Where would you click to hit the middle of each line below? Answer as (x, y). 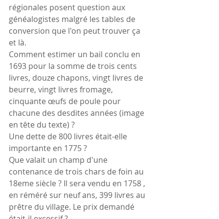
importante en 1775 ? (48, 148)
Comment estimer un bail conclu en (76, 54)
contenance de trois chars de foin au (77, 171)
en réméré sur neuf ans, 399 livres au (78, 195)
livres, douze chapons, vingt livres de (77, 77)
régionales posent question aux (68, 7)
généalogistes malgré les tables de (73, 19)
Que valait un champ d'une (59, 160)
